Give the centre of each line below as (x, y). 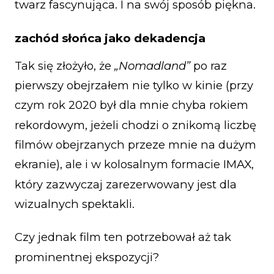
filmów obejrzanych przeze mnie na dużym (135, 144)
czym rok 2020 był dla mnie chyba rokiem (131, 105)
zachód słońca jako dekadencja (110, 38)
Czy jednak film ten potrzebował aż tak (123, 237)
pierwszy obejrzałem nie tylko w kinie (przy (134, 85)
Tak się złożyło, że (65, 65)
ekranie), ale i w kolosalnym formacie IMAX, (134, 165)
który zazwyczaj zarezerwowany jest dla (126, 184)
